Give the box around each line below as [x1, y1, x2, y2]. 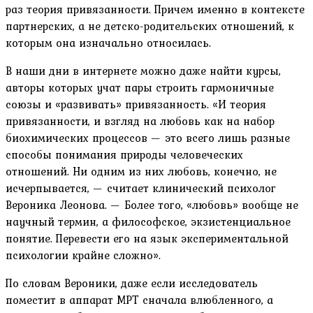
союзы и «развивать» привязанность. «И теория [6, 95, 266, 112]
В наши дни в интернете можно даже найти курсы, [6, 61, 281, 79]
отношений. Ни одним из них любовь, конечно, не [6, 162, 277, 180]
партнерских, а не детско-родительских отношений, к [6, 17, 294, 34]
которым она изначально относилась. [6, 34, 211, 51]
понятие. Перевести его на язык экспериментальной [6, 229, 289, 247]
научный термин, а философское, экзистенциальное [6, 212, 291, 230]
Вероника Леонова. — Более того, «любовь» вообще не [6, 196, 298, 213]
